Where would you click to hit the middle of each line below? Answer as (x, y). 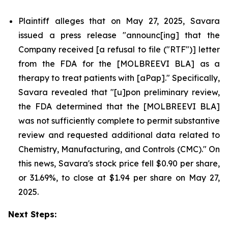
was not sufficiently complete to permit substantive (119, 121)
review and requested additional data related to (119, 135)
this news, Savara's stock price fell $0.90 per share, (119, 163)
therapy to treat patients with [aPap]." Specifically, (119, 78)
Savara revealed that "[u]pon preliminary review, (119, 92)
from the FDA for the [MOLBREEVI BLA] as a (119, 64)
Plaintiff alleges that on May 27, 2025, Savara (119, 21)
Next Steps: (32, 214)
